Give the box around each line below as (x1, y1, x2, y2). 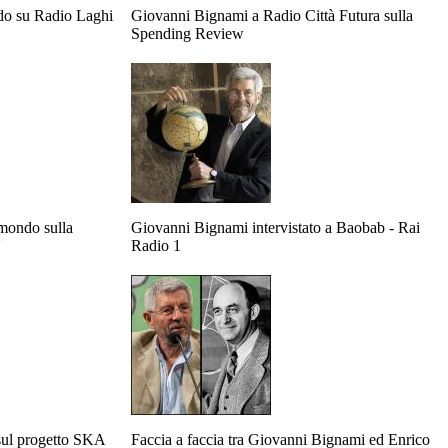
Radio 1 (131, 237, 181, 254)
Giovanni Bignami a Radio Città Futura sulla (131, 7, 413, 24)
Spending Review (131, 25, 244, 42)
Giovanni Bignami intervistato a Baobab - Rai (131, 219, 420, 236)
